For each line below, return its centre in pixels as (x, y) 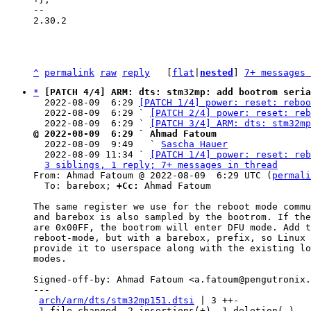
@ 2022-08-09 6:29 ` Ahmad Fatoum (125, 134)
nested (217, 73)
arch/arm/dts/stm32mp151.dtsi (117, 300)
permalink (69, 73)
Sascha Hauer (194, 144)
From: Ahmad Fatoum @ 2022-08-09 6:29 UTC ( (153, 175)
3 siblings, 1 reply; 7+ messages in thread (161, 165)
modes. (50, 259)
